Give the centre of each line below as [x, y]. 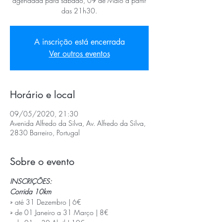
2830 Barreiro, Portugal [45, 133]
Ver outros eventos [79, 54]
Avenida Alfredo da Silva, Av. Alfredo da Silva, [78, 123]
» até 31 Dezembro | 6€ [46, 202]
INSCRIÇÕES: [31, 181]
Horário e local [43, 95]
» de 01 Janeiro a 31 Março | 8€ [59, 212]
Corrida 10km [30, 192]
